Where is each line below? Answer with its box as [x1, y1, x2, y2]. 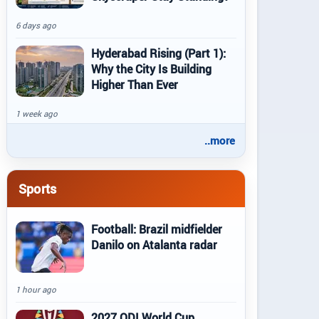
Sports [19, 179, 57, 197]
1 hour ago [16, 284, 56, 295]
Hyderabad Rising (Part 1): [91, 46, 226, 61]
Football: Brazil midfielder [91, 221, 222, 237]
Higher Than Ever [91, 77, 178, 93]
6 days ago [16, 20, 56, 31]
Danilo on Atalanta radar [91, 237, 217, 253]
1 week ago [16, 108, 58, 119]
